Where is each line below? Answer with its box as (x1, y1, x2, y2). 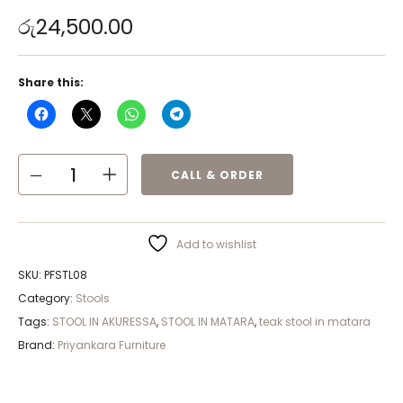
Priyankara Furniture (58, 337, 166, 354)
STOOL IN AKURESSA (52, 314, 157, 330)
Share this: (18, 75, 84, 91)
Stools (76, 291, 110, 307)
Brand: (18, 337, 58, 354)
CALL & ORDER (171, 166, 264, 183)
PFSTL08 (44, 267, 87, 283)
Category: (18, 291, 76, 307)
